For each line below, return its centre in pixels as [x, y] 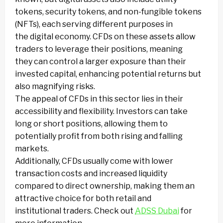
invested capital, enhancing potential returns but [108, 74]
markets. [32, 149]
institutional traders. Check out [75, 211]
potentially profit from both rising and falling [99, 136]
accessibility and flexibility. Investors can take [101, 111]
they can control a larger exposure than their [101, 62]
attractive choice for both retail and [83, 199]
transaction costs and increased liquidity [91, 174]
